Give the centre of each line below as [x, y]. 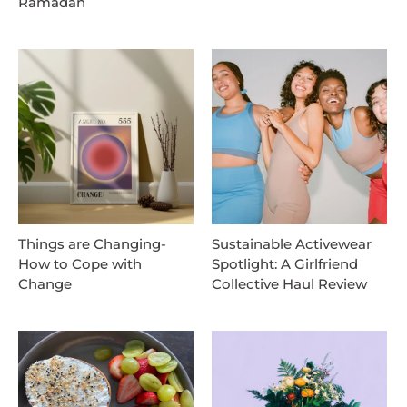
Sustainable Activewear [292, 244]
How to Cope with [80, 264]
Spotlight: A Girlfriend [285, 264]
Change [45, 284]
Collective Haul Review [289, 284]
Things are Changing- [92, 244]
